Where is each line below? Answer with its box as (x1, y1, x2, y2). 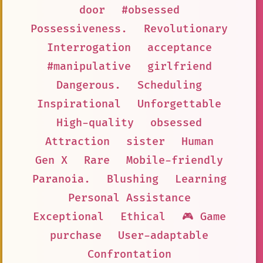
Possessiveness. (31, 22, 127, 36)
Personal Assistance (68, 191, 191, 205)
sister (126, 135, 165, 149)
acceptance (147, 41, 212, 55)
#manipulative (46, 60, 131, 74)
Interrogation (46, 41, 131, 55)
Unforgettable (137, 97, 221, 112)
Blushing (106, 173, 159, 187)
